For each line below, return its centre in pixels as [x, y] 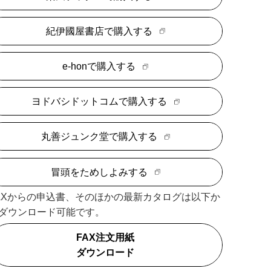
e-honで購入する [99, 67]
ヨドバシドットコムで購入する [99, 102]
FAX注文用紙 [106, 237]
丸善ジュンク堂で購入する [99, 137]
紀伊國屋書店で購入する [99, 31]
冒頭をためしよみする [99, 172]
